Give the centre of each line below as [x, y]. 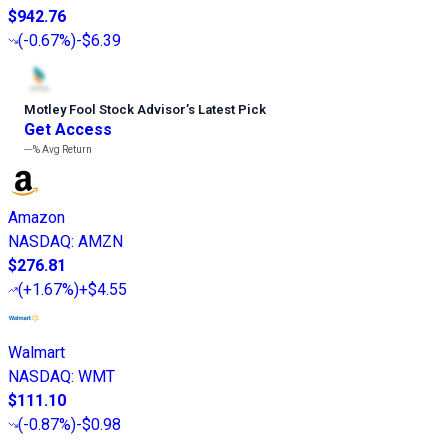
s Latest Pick [227, 110]
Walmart [36, 353]
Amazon [36, 218]
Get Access [68, 130]
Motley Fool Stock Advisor [105, 110]
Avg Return [66, 150]
